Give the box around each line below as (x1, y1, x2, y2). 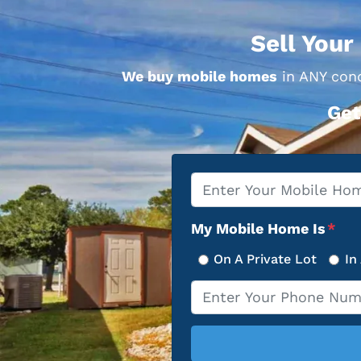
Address (190, 197, 249, 214)
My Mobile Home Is (190, 220, 326, 238)
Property (190, 175, 254, 193)
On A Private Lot (214, 251, 317, 268)
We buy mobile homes (121, 67, 277, 85)
